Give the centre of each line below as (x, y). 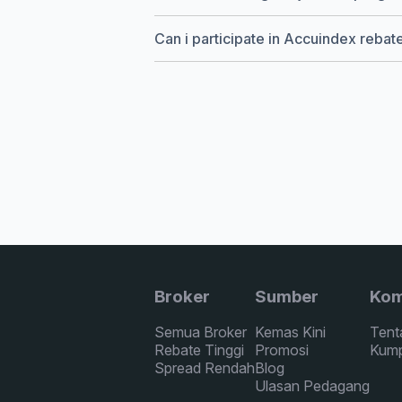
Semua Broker (201, 332)
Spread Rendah (205, 368)
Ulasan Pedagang (312, 386)
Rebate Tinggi (199, 350)
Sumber (287, 296)
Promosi (282, 350)
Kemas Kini (290, 332)
